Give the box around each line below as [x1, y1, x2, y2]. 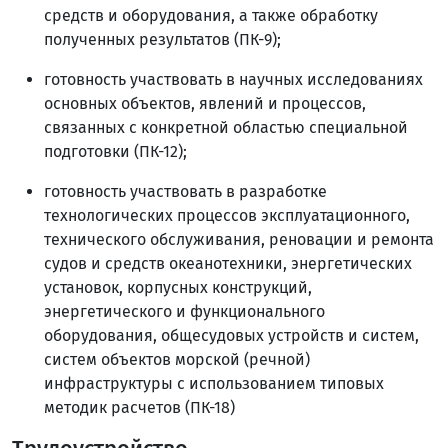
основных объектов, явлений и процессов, [44, 94, 366, 114]
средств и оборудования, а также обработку [44, 6, 378, 26]
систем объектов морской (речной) [44, 350, 310, 370]
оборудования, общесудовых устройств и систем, [44, 326, 419, 346]
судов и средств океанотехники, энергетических [44, 254, 412, 274]
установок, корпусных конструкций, [44, 278, 312, 298]
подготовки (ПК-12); [44, 142, 191, 162]
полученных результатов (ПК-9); [44, 30, 285, 50]
